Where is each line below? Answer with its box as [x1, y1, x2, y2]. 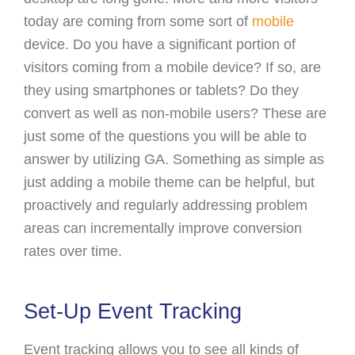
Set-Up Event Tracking [24, 299, 242, 323]
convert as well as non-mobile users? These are [24, 105, 326, 121]
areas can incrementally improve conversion [24, 219, 302, 236]
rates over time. [24, 242, 122, 259]
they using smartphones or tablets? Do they [24, 82, 299, 98]
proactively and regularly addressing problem [24, 197, 307, 213]
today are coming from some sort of [24, 13, 252, 29]
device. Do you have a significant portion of [24, 36, 296, 52]
